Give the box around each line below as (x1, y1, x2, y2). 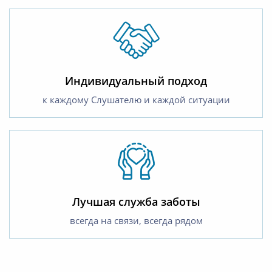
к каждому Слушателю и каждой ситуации (42, 93, 230, 106)
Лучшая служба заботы (72, 194, 200, 209)
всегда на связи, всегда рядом (69, 214, 203, 226)
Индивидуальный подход (65, 73, 207, 88)
